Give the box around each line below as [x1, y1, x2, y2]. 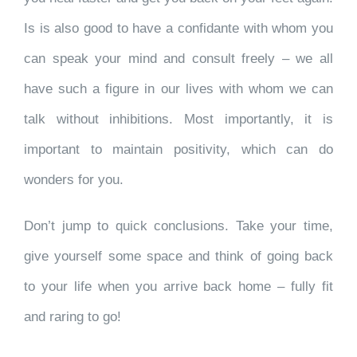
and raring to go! [24, 309, 121, 324]
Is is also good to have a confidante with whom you [24, 21, 333, 36]
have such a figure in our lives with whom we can [24, 81, 333, 96]
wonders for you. [24, 172, 124, 187]
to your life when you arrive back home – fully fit [24, 279, 333, 294]
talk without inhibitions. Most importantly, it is [24, 112, 333, 127]
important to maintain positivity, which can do [24, 142, 333, 157]
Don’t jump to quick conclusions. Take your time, [24, 218, 333, 233]
